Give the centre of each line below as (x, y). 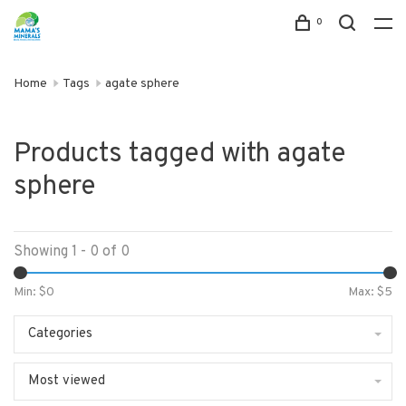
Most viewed (67, 381)
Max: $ (366, 292)
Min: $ (30, 292)
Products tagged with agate (179, 155)
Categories (60, 334)
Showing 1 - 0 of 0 (72, 252)
